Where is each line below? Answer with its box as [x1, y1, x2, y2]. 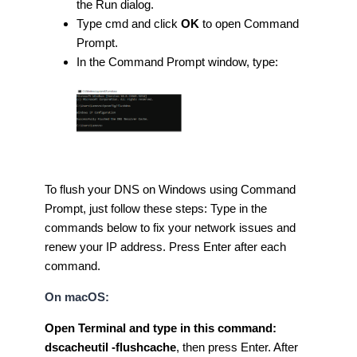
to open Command [199, 16, 299, 30]
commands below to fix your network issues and [45, 221, 296, 235]
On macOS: [45, 290, 109, 304]
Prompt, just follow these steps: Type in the [45, 202, 267, 216]
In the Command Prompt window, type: [76, 54, 281, 69]
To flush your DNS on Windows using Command [45, 182, 296, 197]
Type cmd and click [76, 16, 181, 30]
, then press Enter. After [176, 340, 298, 355]
